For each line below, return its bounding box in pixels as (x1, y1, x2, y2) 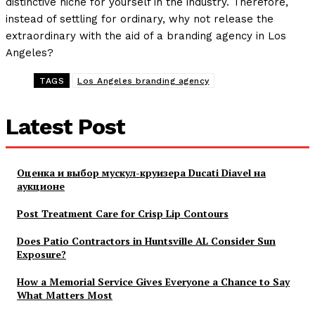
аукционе (17, 179, 65, 193)
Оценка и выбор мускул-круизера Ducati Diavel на (17, 166, 266, 180)
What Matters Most (17, 288, 112, 302)
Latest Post (6, 113, 125, 141)
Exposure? (17, 247, 66, 262)
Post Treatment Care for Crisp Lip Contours (17, 207, 229, 221)
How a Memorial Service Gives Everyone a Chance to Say (17, 275, 290, 289)
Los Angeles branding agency (77, 76, 210, 86)
